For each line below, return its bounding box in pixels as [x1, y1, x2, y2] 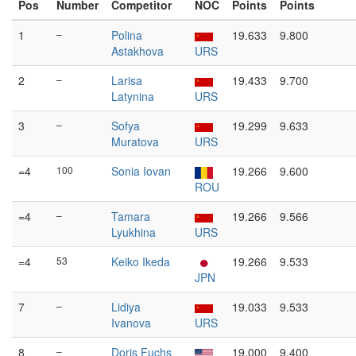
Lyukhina [111, 224, 156, 240]
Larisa [111, 72, 142, 88]
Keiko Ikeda [111, 253, 170, 269]
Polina [111, 27, 142, 43]
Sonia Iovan [111, 163, 171, 179]
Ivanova [111, 315, 151, 331]
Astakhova [111, 43, 164, 59]
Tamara [111, 208, 150, 224]
